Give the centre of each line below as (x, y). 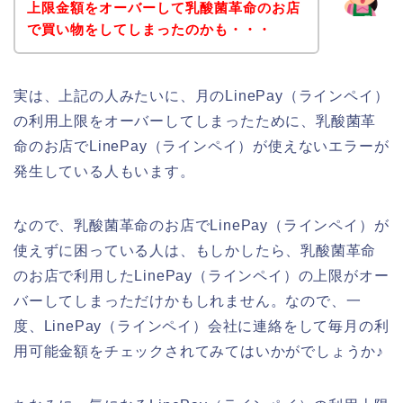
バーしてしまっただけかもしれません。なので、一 (188, 300)
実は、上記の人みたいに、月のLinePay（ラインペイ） (201, 95)
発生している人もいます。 (104, 171)
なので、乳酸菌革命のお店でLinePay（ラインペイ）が (201, 225)
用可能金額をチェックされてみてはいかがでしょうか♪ (199, 351)
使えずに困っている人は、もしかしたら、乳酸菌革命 (195, 250)
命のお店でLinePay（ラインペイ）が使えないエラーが (201, 146)
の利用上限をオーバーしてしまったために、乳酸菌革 (195, 121)
